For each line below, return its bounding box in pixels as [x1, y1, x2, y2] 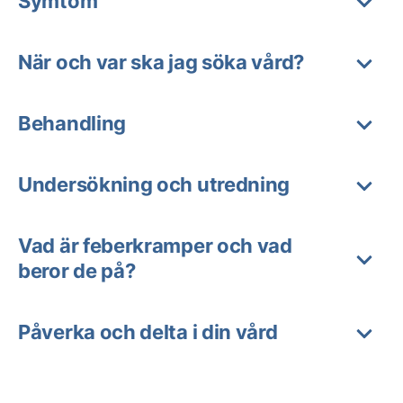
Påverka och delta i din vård [18, 320, 278, 344]
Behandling [18, 112, 126, 135]
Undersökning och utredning [18, 173, 291, 196]
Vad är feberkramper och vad [18, 234, 292, 257]
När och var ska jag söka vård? [18, 50, 304, 74]
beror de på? [18, 259, 136, 282]
